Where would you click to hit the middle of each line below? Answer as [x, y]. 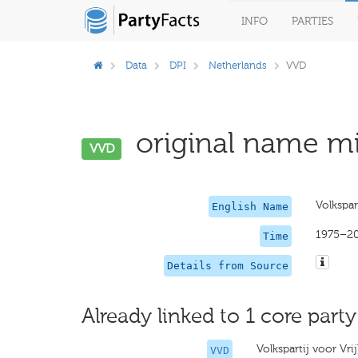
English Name [250, 207]
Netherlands [238, 65]
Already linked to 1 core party [219, 316]
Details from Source [227, 266]
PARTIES [312, 21]
